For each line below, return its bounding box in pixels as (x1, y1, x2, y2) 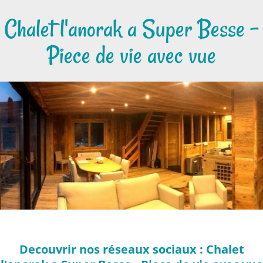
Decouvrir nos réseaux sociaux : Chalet (19, 241, 244, 258)
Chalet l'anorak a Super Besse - (4, 13, 259, 45)
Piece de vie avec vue (47, 39, 216, 71)
